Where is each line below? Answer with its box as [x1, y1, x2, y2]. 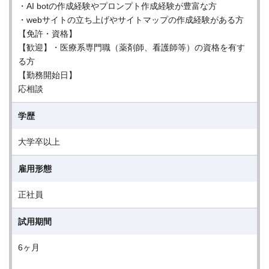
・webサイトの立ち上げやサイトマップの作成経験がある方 [18, 15, 244, 25]
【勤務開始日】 [18, 70, 77, 80]
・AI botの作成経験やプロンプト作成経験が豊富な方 [18, 1, 217, 11]
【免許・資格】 [18, 29, 77, 38]
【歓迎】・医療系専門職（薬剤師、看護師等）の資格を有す [18, 43, 245, 52]
